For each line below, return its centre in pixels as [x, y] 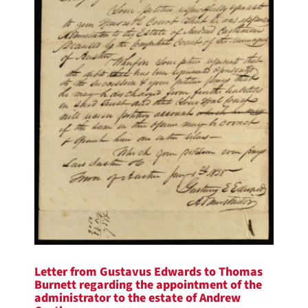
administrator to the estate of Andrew [137, 298]
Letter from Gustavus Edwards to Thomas [148, 272]
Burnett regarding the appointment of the [148, 285]
